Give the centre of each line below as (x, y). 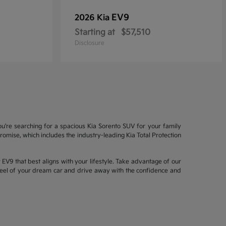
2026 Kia (93, 18)
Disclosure (90, 43)
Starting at (95, 33)
